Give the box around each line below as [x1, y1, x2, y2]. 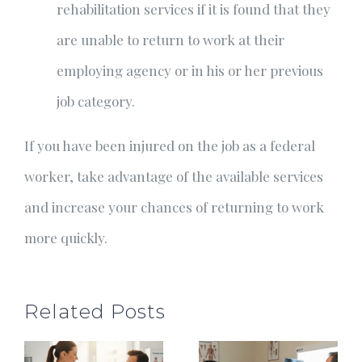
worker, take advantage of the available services [24, 167, 323, 185]
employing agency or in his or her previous [57, 61, 323, 79]
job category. [57, 92, 135, 110]
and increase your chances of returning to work [24, 198, 324, 216]
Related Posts [24, 300, 166, 323]
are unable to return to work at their [57, 31, 284, 48]
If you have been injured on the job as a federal [24, 137, 315, 154]
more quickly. [24, 229, 107, 246]
